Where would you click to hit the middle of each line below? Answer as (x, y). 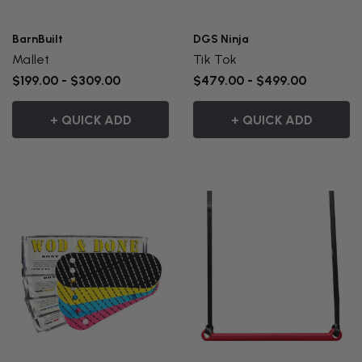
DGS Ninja (221, 40)
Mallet (31, 60)
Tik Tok (215, 60)
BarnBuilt (38, 40)
